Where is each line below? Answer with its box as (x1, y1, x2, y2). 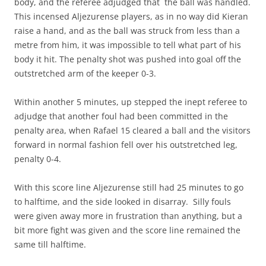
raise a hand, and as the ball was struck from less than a (14, 25, 240, 36)
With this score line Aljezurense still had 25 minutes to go (14, 182, 243, 193)
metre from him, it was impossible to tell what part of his (14, 39, 241, 50)
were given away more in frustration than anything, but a (14, 210, 242, 221)
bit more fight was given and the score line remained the (14, 224, 240, 236)
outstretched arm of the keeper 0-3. (14, 68, 156, 79)
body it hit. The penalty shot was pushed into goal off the (14, 53, 241, 65)
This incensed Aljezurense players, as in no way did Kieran (14, 11, 248, 22)
